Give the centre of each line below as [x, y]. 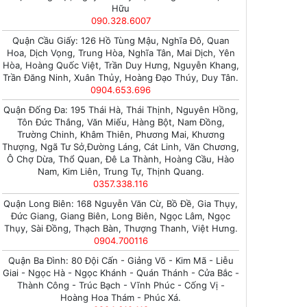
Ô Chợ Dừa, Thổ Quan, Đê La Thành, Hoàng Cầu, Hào [121, 159]
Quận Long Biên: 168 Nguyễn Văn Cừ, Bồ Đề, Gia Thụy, [121, 204]
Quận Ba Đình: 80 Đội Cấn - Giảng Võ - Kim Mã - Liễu [121, 260]
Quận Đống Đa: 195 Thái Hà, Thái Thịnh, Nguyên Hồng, [121, 110]
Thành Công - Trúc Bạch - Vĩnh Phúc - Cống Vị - [121, 285]
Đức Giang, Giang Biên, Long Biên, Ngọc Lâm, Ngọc [121, 216]
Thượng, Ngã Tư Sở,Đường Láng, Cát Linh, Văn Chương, [121, 147]
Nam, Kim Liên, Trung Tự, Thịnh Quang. [121, 171]
